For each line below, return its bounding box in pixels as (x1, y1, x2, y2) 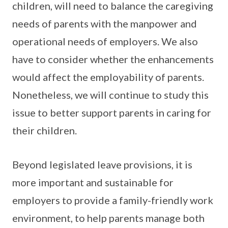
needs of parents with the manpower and (12, 17, 197, 30)
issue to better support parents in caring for (12, 106, 211, 119)
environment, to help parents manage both (12, 212, 205, 224)
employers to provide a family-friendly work (12, 194, 213, 207)
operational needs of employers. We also (12, 35, 198, 48)
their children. (12, 124, 77, 137)
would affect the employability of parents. (12, 71, 204, 83)
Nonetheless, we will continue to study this (12, 89, 209, 101)
